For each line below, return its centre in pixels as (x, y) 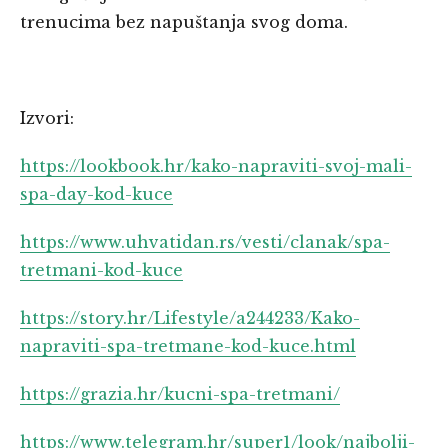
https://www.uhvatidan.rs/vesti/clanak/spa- (205, 242)
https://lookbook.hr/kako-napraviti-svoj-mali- (216, 166)
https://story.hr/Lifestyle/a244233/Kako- (190, 318)
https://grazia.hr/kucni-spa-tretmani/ (180, 394)
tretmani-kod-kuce (101, 270)
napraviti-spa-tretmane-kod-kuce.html (188, 346)
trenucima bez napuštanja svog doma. (184, 22)
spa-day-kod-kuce (96, 194)
